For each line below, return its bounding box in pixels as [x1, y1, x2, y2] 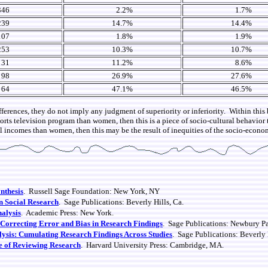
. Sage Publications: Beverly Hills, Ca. [59, 197, 184, 206]
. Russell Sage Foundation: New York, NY [23, 187, 160, 196]
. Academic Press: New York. [21, 208, 114, 217]
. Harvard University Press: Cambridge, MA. [81, 240, 224, 249]
